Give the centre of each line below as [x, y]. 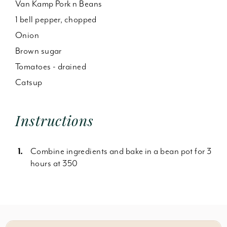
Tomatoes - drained [51, 66]
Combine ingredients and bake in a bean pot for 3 [121, 151]
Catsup [29, 82]
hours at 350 [54, 163]
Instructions [54, 120]
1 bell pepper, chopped [56, 19]
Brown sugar [39, 51]
